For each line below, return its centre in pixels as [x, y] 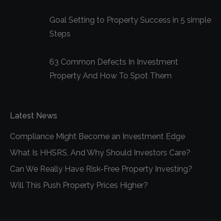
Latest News [34, 116]
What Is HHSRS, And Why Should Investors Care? [100, 153]
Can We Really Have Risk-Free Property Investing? [101, 169]
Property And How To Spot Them [110, 76]
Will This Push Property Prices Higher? [79, 185]
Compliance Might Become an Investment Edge [97, 137]
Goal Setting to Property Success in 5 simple [130, 20]
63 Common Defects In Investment [114, 62]
